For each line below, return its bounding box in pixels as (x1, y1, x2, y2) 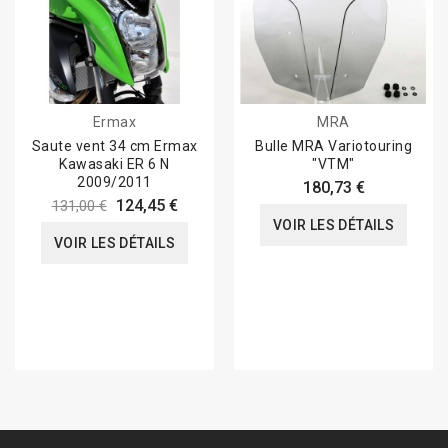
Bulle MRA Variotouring (255, 138, 412, 155)
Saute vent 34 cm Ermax (31, 138, 198, 155)
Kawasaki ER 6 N (59, 156, 170, 173)
